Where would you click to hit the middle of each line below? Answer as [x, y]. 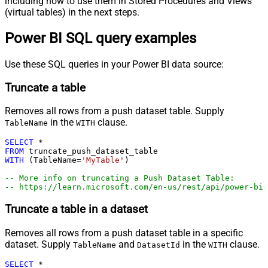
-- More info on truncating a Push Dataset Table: [120, 178]
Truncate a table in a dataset [76, 210]
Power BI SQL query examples [100, 39]
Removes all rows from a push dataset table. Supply [115, 111]
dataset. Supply [39, 244]
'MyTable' [103, 160]
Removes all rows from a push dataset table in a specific [124, 233]
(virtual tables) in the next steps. [72, 13]
